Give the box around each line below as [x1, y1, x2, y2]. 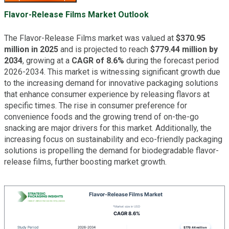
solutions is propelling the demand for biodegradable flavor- [4, 145, 219, 155]
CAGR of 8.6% [72, 55, 124, 65]
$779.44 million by [150, 44, 218, 54]
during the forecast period [124, 55, 219, 65]
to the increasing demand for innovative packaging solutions [4, 78, 218, 88]
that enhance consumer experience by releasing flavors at [4, 89, 210, 99]
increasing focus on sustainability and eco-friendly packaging [4, 134, 222, 144]
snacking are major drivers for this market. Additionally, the [4, 123, 212, 133]
